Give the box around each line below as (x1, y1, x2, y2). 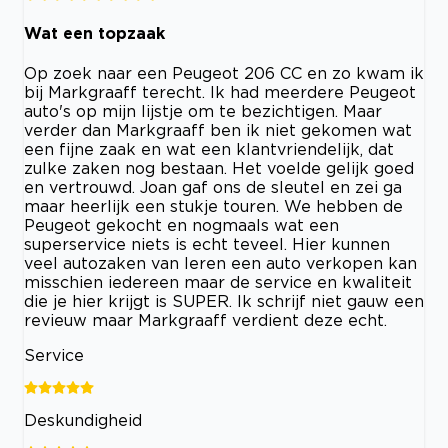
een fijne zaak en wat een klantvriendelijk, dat (24, 140, 394, 159)
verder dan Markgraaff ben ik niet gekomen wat (24, 121, 412, 140)
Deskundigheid (24, 411, 142, 430)
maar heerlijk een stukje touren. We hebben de (24, 197, 403, 216)
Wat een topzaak (24, 24, 165, 43)
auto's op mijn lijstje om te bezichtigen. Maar (24, 102, 382, 121)
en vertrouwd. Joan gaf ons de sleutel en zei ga (24, 178, 402, 197)
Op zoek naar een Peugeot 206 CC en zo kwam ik (24, 64, 424, 83)
